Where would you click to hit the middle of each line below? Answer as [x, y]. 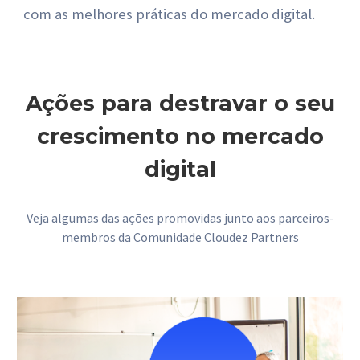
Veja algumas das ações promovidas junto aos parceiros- [180, 218]
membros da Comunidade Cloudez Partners [180, 237]
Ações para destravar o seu [180, 103]
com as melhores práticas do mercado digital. [170, 14]
